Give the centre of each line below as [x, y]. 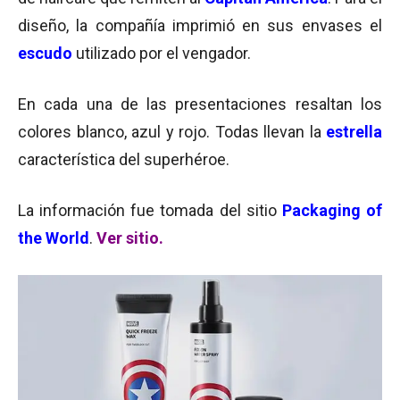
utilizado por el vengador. [162, 53]
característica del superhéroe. [124, 159]
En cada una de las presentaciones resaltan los [200, 104]
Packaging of [332, 210]
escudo [45, 53]
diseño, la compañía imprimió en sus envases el [200, 25]
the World [54, 238]
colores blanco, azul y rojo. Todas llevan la [172, 132]
